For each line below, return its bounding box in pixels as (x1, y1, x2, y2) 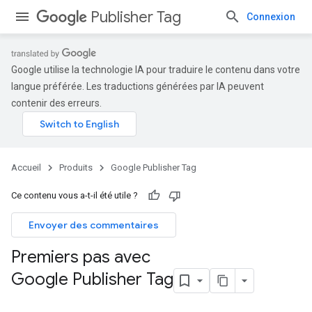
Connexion (247, 11, 295, 22)
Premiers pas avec (11, 247, 150, 267)
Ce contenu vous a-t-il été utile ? (11, 190, 138, 201)
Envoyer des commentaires (29, 219, 159, 231)
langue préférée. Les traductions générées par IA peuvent (11, 81, 264, 92)
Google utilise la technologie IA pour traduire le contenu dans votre (11, 64, 300, 75)
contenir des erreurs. (11, 97, 102, 109)
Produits (59, 162, 93, 173)
